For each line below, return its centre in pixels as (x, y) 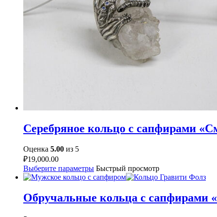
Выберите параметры (59, 168)
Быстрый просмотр (128, 168)
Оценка (37, 149)
